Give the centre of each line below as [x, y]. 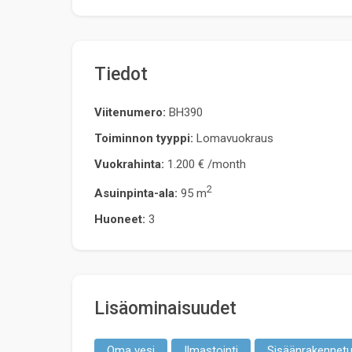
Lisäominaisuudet [165, 308]
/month [225, 164]
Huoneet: [120, 219]
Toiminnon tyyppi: [144, 138]
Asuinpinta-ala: [136, 193]
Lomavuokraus [235, 138]
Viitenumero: [132, 112]
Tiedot [121, 74]
